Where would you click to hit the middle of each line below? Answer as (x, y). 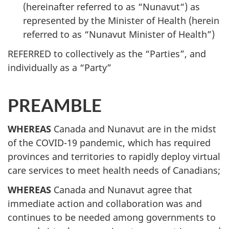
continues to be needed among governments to (112, 217)
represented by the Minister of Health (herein (121, 20)
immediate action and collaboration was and (105, 203)
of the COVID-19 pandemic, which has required (109, 142)
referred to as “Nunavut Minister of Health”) (119, 34)
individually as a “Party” (60, 67)
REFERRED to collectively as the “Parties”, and (107, 54)
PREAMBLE (55, 105)
